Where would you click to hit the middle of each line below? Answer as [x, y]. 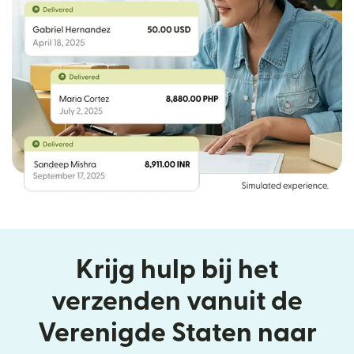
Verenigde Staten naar [177, 333]
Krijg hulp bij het [177, 269]
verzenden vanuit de [177, 301]
